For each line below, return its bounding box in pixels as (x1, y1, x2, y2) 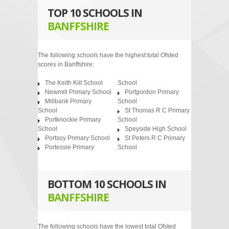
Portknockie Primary (45, 116, 101, 123)
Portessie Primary (45, 144, 94, 151)
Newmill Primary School (45, 88, 111, 96)
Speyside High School (125, 125, 187, 132)
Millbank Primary (45, 98, 91, 105)
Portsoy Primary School (45, 134, 110, 142)
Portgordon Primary (125, 88, 179, 96)
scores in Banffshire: (38, 61, 94, 68)
